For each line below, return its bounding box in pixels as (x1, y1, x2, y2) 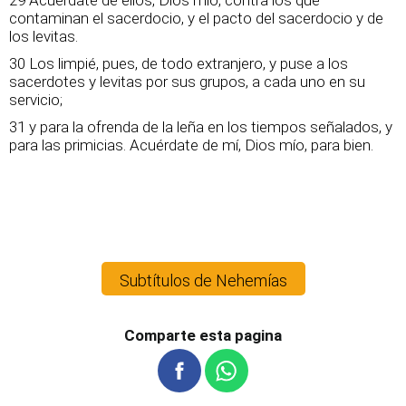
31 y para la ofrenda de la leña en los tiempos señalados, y (9, 118, 392, 136)
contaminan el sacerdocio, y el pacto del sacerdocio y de (9, 9, 383, 27)
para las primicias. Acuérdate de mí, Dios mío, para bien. (9, 136, 373, 154)
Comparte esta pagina (124, 326, 282, 344)
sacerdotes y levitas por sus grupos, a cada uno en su (9, 72, 365, 91)
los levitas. (9, 27, 78, 45)
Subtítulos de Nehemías (119, 271, 287, 290)
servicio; (9, 91, 63, 109)
